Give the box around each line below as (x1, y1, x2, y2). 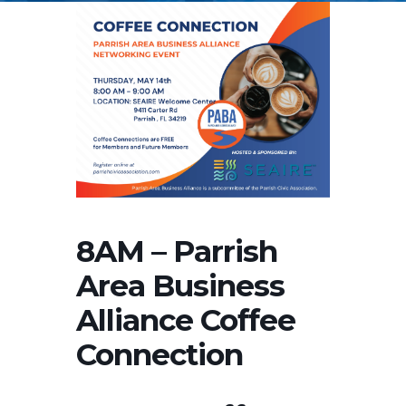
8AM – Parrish (76, 233, 277, 270)
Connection (76, 336, 243, 373)
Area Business (76, 267, 285, 304)
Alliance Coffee (76, 302, 295, 339)
